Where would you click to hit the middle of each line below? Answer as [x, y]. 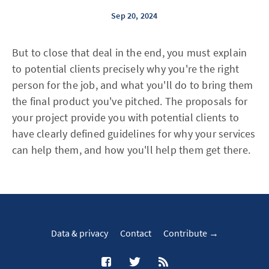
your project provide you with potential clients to [126, 117]
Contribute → [191, 233]
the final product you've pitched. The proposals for [130, 101]
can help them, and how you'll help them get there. [131, 150]
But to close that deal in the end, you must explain [130, 53]
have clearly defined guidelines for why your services [134, 134]
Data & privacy [79, 233]
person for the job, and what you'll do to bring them [133, 85]
